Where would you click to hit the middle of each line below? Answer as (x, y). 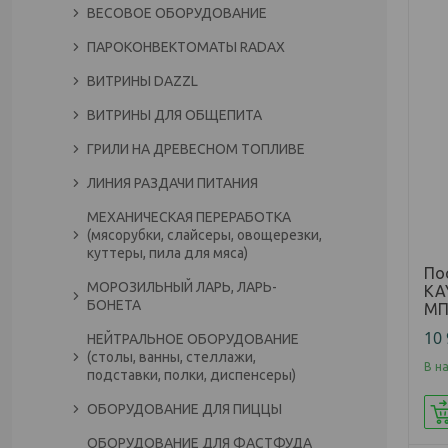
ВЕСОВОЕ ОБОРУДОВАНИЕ (177, 13)
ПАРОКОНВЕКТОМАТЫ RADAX (186, 47)
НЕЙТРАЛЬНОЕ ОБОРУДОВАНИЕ (193, 339)
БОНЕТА (114, 305)
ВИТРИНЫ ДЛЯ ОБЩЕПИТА (174, 115)
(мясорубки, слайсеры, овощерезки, (204, 235)
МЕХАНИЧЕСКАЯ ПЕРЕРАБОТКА (189, 217)
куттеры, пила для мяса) (167, 253)
